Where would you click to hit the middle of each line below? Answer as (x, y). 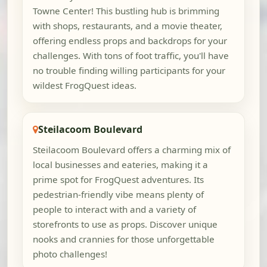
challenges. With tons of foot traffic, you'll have (131, 56)
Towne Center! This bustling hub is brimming (126, 11)
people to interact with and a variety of (114, 209)
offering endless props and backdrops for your (130, 41)
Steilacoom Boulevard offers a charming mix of (131, 149)
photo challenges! (70, 254)
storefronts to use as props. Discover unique (125, 224)
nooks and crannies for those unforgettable (123, 239)
